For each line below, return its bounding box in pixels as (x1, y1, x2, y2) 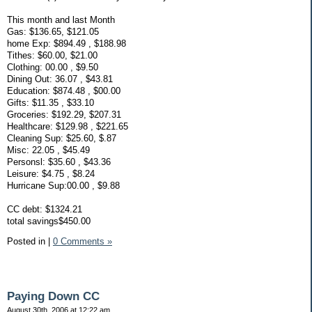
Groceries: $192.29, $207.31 (7, 109, 121, 120)
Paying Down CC (7, 290, 100, 304)
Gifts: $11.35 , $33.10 (7, 97, 94, 108)
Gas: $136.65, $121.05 (7, 26, 99, 37)
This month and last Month (7, 14, 115, 25)
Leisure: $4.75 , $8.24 (7, 168, 95, 179)
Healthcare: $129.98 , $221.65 (7, 120, 128, 132)
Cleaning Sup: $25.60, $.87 (7, 132, 116, 143)
